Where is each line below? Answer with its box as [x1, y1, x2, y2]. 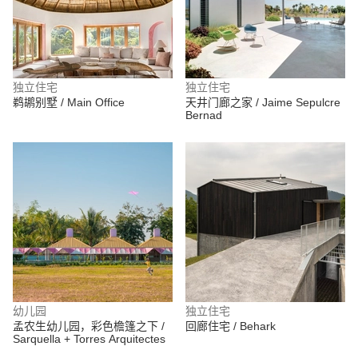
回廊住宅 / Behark [185, 320, 276, 332]
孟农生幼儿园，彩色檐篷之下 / [13, 320, 165, 332]
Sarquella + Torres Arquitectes [13, 332, 165, 345]
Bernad [185, 109, 222, 121]
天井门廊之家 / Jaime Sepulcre [185, 96, 340, 109]
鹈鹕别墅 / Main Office [13, 96, 125, 109]
